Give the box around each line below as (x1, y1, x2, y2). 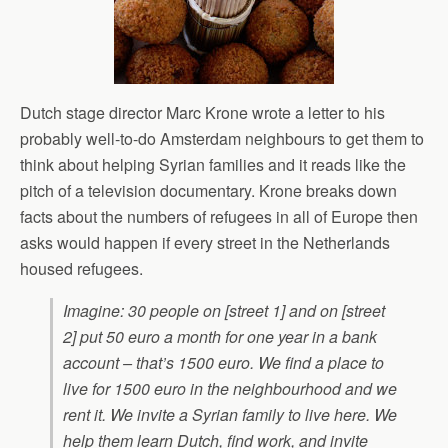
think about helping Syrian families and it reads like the (20, 153, 406, 176)
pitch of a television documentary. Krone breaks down (20, 179, 397, 202)
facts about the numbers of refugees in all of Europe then (20, 205, 418, 228)
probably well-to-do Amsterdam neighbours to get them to (20, 127, 424, 150)
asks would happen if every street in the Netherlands (20, 231, 390, 254)
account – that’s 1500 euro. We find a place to (63, 351, 384, 374)
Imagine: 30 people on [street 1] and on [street (63, 299, 385, 322)
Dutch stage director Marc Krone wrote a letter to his (20, 101, 385, 124)
